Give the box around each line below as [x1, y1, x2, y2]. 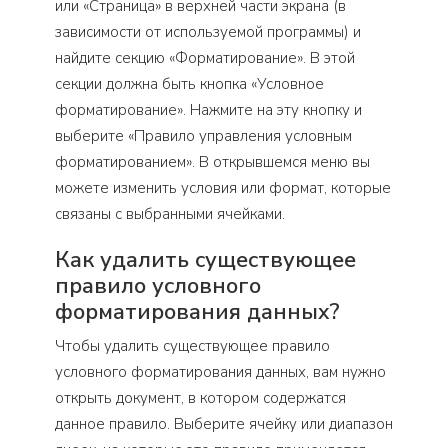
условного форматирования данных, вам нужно [55, 362, 386, 383]
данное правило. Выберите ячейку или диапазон [55, 414, 393, 435]
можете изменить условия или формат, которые [55, 178, 391, 199]
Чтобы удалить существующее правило [55, 336, 330, 357]
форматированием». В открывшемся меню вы [55, 152, 370, 173]
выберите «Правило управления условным [55, 126, 352, 147]
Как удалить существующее [55, 245, 356, 276]
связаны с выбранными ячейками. [55, 204, 285, 225]
